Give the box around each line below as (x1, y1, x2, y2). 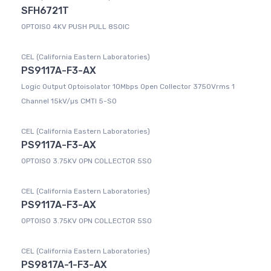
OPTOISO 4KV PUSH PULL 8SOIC (21, 22, 129, 31)
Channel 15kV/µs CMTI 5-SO (21, 97, 117, 106)
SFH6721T (21, 5, 69, 17)
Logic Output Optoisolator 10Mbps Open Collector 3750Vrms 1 (21, 82, 235, 91)
